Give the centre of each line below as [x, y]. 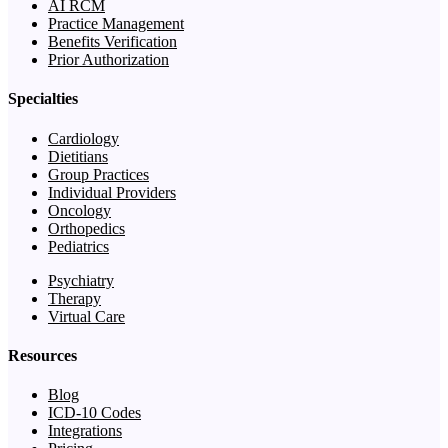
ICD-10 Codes [94, 413]
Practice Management [116, 24]
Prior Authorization [108, 60]
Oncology [79, 210]
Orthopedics [86, 228]
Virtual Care [86, 316]
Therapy [74, 298]
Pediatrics [78, 246]
